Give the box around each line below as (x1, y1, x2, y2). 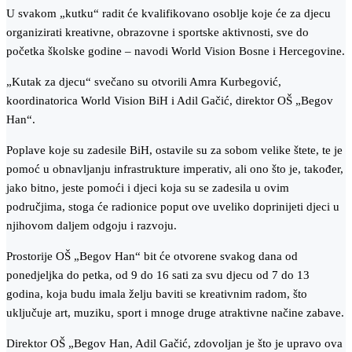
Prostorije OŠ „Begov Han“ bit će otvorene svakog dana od (6, 250, 298, 263)
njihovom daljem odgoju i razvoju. (6, 219, 177, 233)
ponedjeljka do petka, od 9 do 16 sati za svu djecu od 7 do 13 (6, 269, 310, 282)
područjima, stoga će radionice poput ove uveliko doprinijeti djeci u (6, 200, 339, 214)
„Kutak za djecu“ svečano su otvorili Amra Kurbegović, (6, 75, 281, 89)
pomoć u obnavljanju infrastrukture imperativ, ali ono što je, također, (6, 163, 343, 176)
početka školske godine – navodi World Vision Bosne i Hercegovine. (6, 45, 345, 58)
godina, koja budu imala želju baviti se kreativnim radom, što (6, 288, 307, 301)
